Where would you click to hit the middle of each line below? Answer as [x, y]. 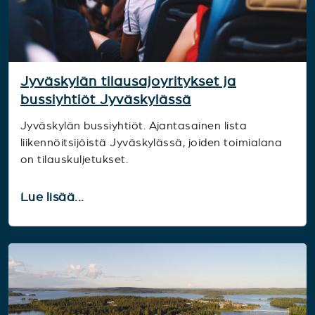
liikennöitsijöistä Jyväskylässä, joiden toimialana [152, 143]
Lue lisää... [54, 197]
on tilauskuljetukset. [75, 160]
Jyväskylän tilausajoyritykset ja [128, 82]
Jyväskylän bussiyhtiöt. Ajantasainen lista [134, 126]
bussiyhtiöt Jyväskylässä [106, 100]
